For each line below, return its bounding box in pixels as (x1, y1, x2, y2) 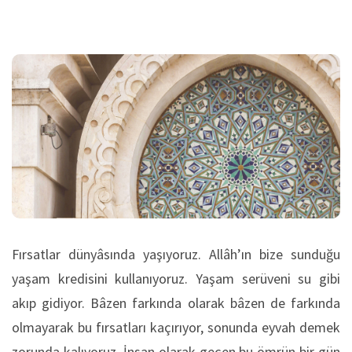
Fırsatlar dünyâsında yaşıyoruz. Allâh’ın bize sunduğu (12, 244, 340, 263)
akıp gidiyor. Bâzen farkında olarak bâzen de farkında (12, 293, 340, 312)
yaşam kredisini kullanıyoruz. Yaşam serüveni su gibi (12, 269, 340, 288)
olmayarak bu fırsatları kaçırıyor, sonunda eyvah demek (12, 317, 340, 336)
